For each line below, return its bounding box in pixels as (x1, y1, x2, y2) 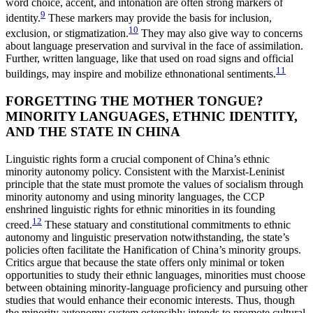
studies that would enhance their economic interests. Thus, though (6, 294, 295, 307)
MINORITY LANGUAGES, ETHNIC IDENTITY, (6, 109, 298, 124)
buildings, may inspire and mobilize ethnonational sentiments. (6, 68, 276, 80)
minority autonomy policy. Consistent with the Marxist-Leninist (6, 165, 284, 177)
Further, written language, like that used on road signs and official (6, 52, 293, 65)
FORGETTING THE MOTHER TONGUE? (6, 94, 263, 109)
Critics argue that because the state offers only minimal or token (6, 256, 284, 269)
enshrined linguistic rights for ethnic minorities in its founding (6, 203, 275, 215)
